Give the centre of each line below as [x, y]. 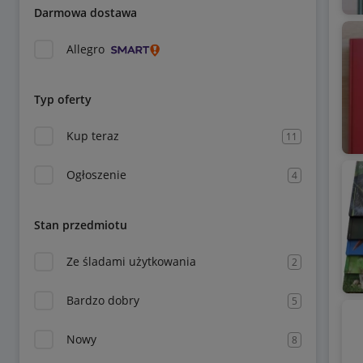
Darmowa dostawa [85, 13]
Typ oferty [63, 99]
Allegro [85, 49]
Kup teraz [93, 136]
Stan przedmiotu [81, 225]
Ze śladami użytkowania [131, 261]
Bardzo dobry [103, 300]
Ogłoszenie [96, 175]
